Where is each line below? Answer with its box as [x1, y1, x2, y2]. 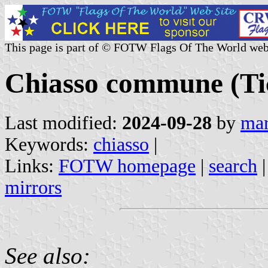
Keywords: [5, 133, 93, 155]
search [209, 155, 257, 176]
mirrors [5, 176, 62, 198]
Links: [5, 155, 59, 176]
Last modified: [5, 112, 122, 133]
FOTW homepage [59, 155, 196, 176]
